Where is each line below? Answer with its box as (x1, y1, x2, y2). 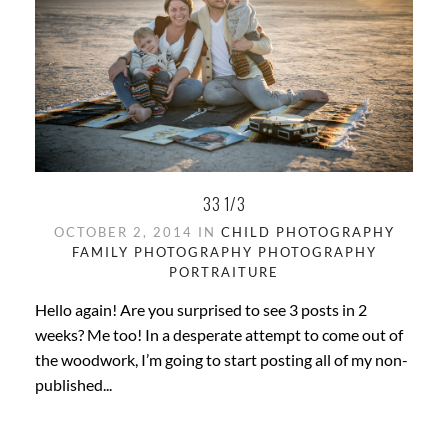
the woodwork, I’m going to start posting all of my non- (35, 350, 408, 370)
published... (35, 375, 112, 395)
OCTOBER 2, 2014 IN (53, 224, 221, 241)
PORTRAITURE (169, 264, 279, 281)
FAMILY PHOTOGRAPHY (71, 244, 253, 261)
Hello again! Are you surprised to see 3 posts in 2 (35, 300, 367, 320)
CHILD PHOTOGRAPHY (220, 224, 395, 241)
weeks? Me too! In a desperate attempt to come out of (35, 325, 403, 345)
